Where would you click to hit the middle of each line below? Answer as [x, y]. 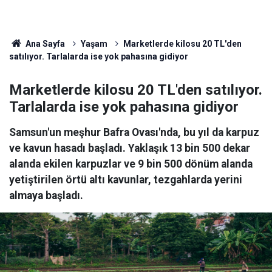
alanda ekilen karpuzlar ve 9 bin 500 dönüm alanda [131, 164]
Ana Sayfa [44, 44]
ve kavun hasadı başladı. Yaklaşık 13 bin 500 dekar [130, 148]
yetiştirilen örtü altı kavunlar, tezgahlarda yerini [126, 180]
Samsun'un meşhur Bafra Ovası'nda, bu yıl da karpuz [134, 132]
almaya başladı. [46, 195]
